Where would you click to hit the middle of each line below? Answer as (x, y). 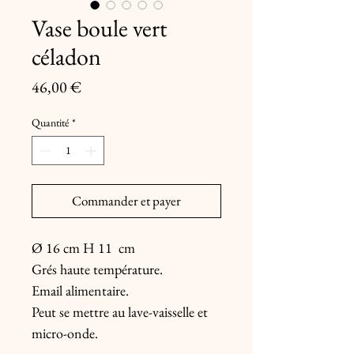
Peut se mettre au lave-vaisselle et (120, 312)
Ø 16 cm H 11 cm (83, 248)
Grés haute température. (97, 269)
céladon (66, 56)
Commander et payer (126, 201)
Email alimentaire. (80, 290)
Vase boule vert (99, 28)
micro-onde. (65, 333)
